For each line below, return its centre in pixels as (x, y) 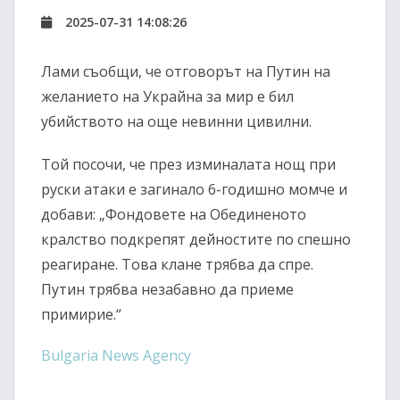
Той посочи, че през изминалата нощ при (188, 165)
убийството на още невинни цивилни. (176, 122)
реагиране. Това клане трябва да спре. (177, 265)
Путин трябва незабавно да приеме (167, 290)
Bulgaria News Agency (116, 356)
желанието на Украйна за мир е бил (167, 97)
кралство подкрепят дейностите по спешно (196, 240)
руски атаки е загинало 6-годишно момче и (194, 190)
